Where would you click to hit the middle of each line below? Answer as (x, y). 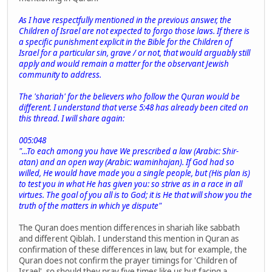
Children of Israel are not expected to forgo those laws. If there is (134, 31)
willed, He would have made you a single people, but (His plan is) (134, 173)
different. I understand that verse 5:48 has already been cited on (134, 107)
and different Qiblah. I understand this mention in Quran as (129, 238)
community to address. (60, 74)
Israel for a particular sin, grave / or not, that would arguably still (134, 53)
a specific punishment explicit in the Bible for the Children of (125, 42)
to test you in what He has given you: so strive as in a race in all (131, 184)
